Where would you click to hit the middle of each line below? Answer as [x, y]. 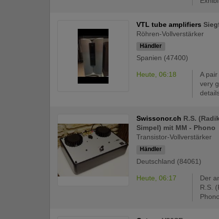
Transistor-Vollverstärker [174, 137]
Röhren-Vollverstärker [170, 34]
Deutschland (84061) [169, 161]
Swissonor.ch [160, 119]
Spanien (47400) [163, 58]
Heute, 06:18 [157, 75]
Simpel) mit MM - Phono [176, 128]
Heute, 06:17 [157, 178]
